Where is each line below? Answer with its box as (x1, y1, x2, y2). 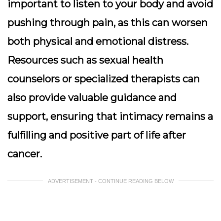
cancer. (7, 148, 42, 160)
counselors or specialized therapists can (7, 73, 200, 85)
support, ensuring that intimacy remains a (7, 110, 213, 122)
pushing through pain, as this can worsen (7, 17, 208, 29)
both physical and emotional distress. (7, 36, 188, 47)
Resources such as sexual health (7, 54, 163, 66)
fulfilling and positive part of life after (7, 129, 186, 141)
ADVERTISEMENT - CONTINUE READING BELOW (47, 178, 174, 184)
